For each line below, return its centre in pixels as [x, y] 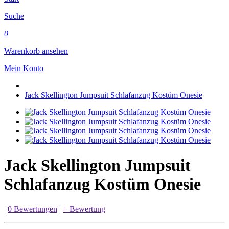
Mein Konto [24, 68]
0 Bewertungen [32, 209]
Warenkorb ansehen [36, 51]
